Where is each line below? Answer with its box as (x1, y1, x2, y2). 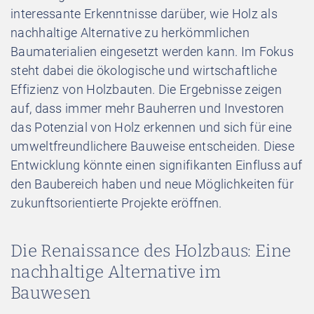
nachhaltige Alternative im (11, 261, 221, 282)
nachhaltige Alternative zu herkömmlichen (11, 25, 250, 40)
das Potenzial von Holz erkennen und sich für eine (11, 119, 292, 135)
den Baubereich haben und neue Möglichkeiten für (11, 176, 294, 191)
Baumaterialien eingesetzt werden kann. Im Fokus (11, 43, 294, 59)
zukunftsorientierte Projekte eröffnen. (11, 195, 222, 210)
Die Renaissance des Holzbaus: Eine (11, 240, 292, 261)
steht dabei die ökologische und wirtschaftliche (11, 62, 278, 78)
